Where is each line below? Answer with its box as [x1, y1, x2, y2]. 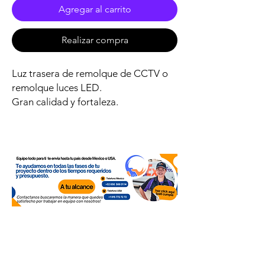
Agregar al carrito [58, 3, 131, 15]
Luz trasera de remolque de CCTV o [12, 67, 168, 79]
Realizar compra [61, 34, 128, 46]
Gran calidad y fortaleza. [12, 95, 118, 108]
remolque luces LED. [12, 81, 102, 93]
